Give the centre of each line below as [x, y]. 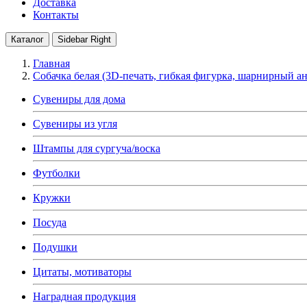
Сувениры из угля [75, 123]
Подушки [55, 247]
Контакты [56, 14]
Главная [51, 63]
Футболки [57, 173]
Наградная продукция [84, 296]
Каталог [27, 39]
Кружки [52, 197]
